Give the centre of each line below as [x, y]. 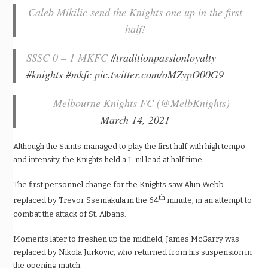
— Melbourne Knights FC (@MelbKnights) [135, 103]
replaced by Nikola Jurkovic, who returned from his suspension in [133, 252]
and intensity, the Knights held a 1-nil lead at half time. [109, 160]
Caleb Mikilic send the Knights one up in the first [135, 12]
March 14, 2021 [135, 120]
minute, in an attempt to [209, 200]
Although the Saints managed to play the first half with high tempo [130, 147]
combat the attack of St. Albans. [70, 214]
